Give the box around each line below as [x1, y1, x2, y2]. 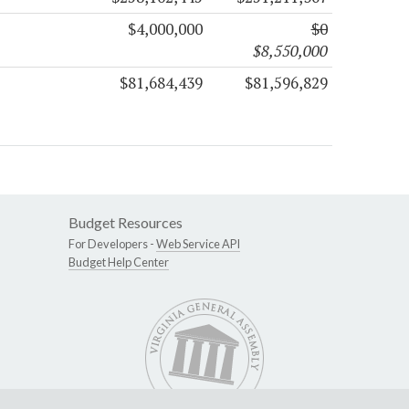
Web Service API [156, 236, 240, 251]
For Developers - [68, 236, 156, 251]
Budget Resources [68, 213, 183, 231]
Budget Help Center [68, 254, 169, 269]
